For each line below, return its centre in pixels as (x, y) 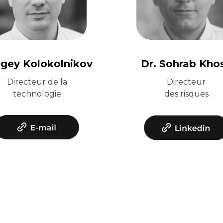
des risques (186, 94)
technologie (37, 94)
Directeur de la (37, 82)
